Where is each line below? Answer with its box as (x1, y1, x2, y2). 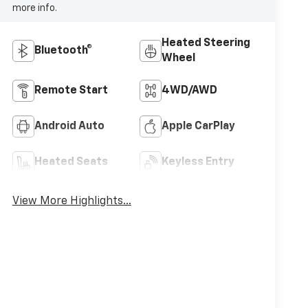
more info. (12, 3, 57, 13)
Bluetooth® (34, 45, 92, 56)
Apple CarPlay (161, 120, 235, 132)
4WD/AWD (161, 85, 217, 96)
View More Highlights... (12, 195, 131, 207)
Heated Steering (161, 37, 250, 49)
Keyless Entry (161, 156, 234, 168)
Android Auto (34, 120, 104, 132)
